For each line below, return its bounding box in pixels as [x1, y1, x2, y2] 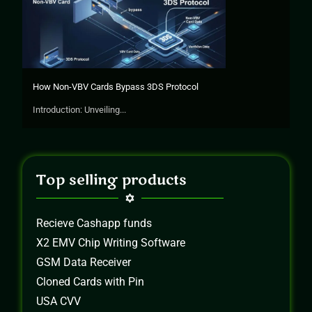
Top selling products [36, 171, 187, 190]
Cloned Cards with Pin [36, 275, 145, 289]
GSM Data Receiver [36, 256, 132, 270]
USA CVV [36, 295, 81, 309]
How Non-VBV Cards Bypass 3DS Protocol [33, 81, 199, 93]
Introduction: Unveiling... [33, 104, 127, 116]
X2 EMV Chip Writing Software [36, 236, 186, 250]
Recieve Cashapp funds [36, 217, 153, 231]
